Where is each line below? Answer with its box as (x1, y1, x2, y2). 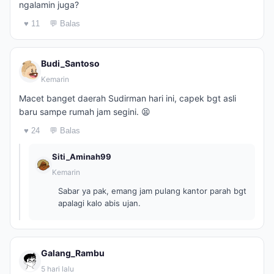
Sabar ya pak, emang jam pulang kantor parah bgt (58, 186, 246, 196)
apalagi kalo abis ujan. (58, 198, 141, 208)
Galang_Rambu (41, 248, 105, 258)
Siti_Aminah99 (52, 152, 111, 161)
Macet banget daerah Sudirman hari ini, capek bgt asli (19, 93, 236, 103)
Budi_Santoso (41, 58, 100, 68)
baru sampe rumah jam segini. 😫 (19, 106, 150, 117)
